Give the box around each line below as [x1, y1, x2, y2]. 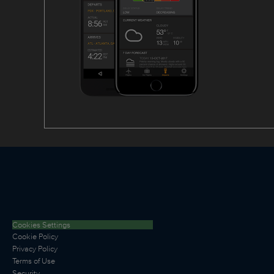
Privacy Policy [12, 243, 57, 255]
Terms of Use [12, 255, 55, 267]
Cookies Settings [12, 219, 70, 231]
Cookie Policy [12, 231, 58, 243]
